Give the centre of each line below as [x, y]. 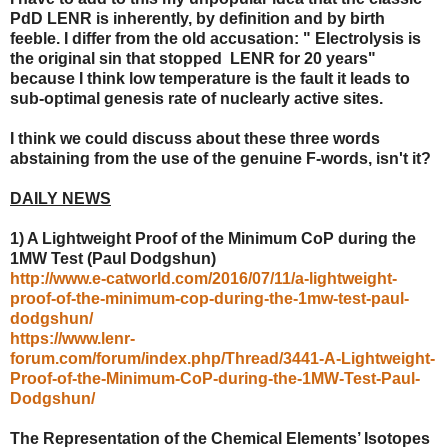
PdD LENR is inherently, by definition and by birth [197, 18]
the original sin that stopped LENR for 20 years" [193, 58]
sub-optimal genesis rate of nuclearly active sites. [196, 98]
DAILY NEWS [60, 198]
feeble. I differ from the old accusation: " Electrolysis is [215, 38]
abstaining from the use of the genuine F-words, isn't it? [220, 158]
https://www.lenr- [72, 338]
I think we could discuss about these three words [195, 138]
